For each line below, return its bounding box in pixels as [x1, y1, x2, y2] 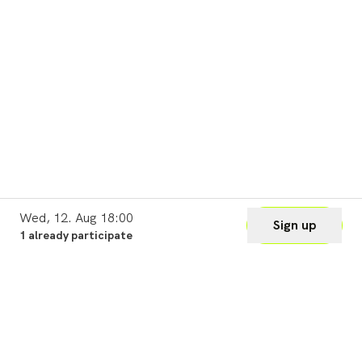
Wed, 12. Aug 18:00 [19, 209, 133, 226]
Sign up [273, 217, 316, 234]
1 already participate [19, 228, 133, 242]
